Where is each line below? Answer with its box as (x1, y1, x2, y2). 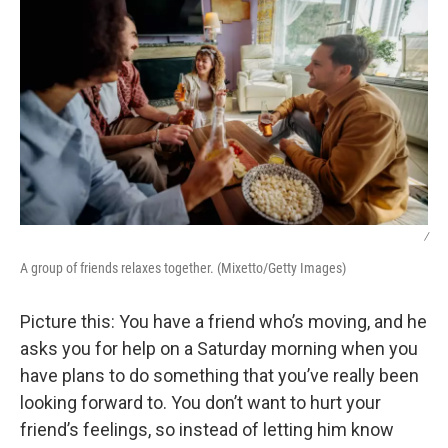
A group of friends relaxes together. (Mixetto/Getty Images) (20, 260, 346, 276)
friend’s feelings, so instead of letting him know (20, 419, 394, 440)
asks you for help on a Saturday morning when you (20, 338, 418, 359)
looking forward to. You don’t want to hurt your (20, 392, 381, 413)
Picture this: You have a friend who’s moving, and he (20, 311, 427, 332)
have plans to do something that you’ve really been (20, 365, 419, 386)
